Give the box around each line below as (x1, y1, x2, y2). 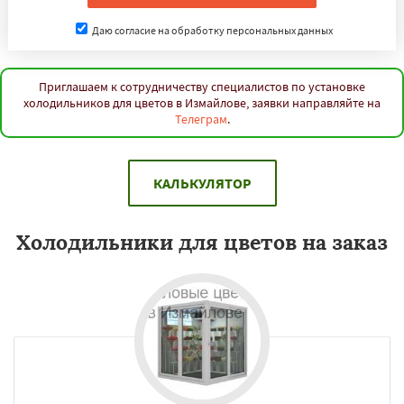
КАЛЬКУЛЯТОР (152, 174, 252, 192)
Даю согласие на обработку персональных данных (89, 23, 333, 37)
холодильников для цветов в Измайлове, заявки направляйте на (23, 95, 381, 111)
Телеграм (174, 111, 227, 127)
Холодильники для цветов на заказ (16, 229, 388, 255)
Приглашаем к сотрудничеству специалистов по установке (39, 78, 365, 95)
